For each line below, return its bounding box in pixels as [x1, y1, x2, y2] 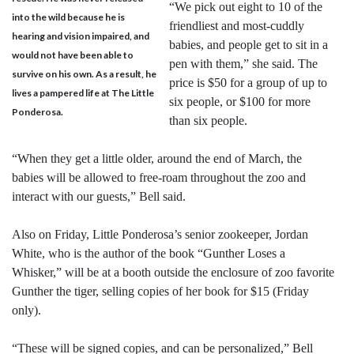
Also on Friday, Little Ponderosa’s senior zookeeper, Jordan [12, 228, 308, 242]
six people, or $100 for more [168, 95, 311, 109]
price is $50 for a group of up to [168, 76, 327, 90]
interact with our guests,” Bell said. [12, 190, 186, 204]
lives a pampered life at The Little [12, 86, 154, 99]
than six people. [168, 114, 247, 128]
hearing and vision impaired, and [12, 29, 149, 42]
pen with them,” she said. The [168, 57, 318, 71]
